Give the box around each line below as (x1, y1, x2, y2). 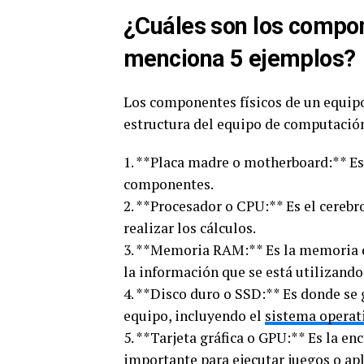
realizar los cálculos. (123, 219, 256, 237)
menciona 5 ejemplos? (123, 45, 356, 72)
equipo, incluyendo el (123, 306, 265, 325)
